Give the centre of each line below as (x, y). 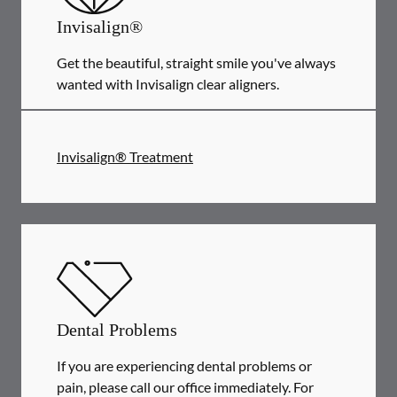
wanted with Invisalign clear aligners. (168, 84)
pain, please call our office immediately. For (185, 387)
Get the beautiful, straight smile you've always (196, 62)
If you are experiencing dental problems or (184, 366)
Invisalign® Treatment (125, 156)
